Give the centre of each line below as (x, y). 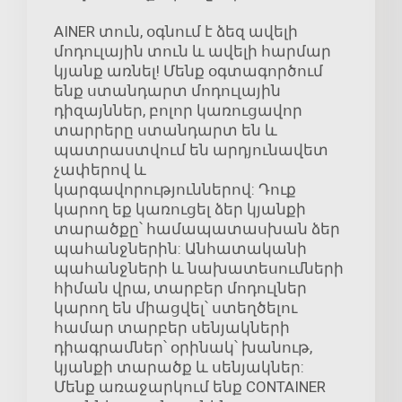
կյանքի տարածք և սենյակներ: (179, 367)
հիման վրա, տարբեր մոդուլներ (180, 288)
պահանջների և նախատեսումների (199, 269)
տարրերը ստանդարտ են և (166, 131)
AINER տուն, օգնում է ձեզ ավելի (176, 32)
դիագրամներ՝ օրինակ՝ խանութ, (183, 348)
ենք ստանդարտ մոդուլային (167, 91)
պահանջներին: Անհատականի (180, 249)
